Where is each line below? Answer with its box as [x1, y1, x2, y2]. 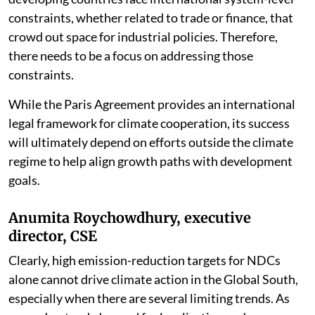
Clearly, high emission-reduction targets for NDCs [8, 252, 281, 268]
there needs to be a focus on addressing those [8, 47, 253, 63]
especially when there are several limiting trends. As [8, 290, 290, 306]
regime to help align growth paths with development [8, 153, 292, 169]
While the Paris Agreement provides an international [8, 96, 295, 112]
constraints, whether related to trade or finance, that [8, 9, 293, 25]
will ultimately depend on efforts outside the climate [8, 134, 293, 150]
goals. [8, 172, 40, 188]
